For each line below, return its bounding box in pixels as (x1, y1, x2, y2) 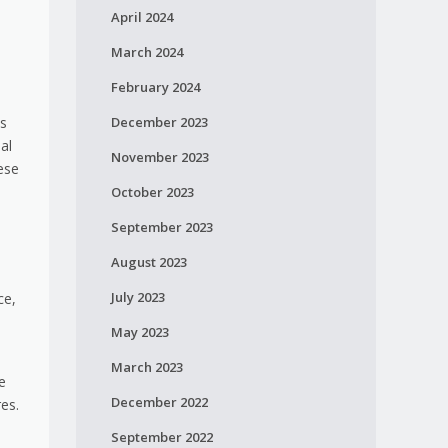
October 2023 (110, 183, 194, 201)
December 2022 (110, 393, 208, 411)
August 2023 (110, 253, 187, 271)
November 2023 (110, 148, 209, 166)
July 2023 (110, 288, 165, 306)
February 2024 (110, 78, 200, 96)
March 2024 (110, 43, 183, 61)
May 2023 (110, 323, 169, 341)
